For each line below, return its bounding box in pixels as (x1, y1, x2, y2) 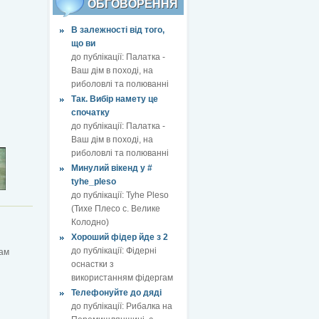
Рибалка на (126, 300, 172, 311)
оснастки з (71, 258, 114, 269)
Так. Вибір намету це (71, 93, 158, 104)
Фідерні (126, 245, 157, 256)
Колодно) (71, 216, 109, 227)
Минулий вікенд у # (71, 162, 152, 173)
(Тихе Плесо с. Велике (71, 203, 160, 214)
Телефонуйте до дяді (71, 287, 162, 298)
